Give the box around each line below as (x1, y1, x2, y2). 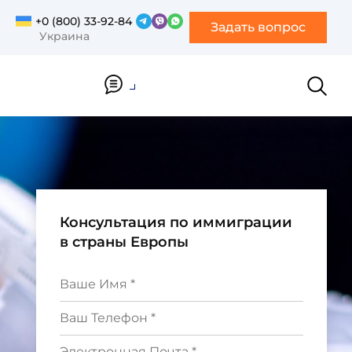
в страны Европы (60, 233, 189, 251)
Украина (39, 28, 90, 43)
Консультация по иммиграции (60, 213, 292, 231)
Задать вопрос (211, 20, 306, 35)
